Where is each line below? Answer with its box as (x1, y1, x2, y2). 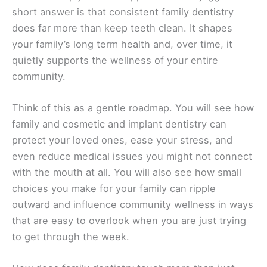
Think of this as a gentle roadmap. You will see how (12, 102, 254, 114)
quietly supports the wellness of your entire (12, 54, 218, 66)
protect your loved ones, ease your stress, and (12, 134, 232, 147)
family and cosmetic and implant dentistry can (12, 118, 226, 131)
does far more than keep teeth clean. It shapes (12, 21, 232, 34)
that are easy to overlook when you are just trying (12, 215, 246, 227)
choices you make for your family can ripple (12, 182, 216, 195)
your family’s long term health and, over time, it (12, 38, 232, 50)
